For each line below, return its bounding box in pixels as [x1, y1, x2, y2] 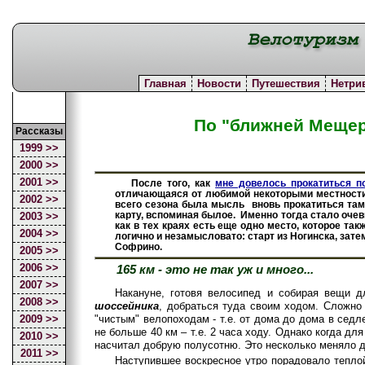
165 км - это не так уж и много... [116, 263, 314, 277]
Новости [197, 77, 241, 90]
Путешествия [252, 77, 320, 90]
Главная [144, 77, 187, 90]
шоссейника [95, 299, 159, 312]
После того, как [131, 178, 216, 190]
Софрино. [115, 241, 162, 253]
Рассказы [15, 125, 63, 137]
